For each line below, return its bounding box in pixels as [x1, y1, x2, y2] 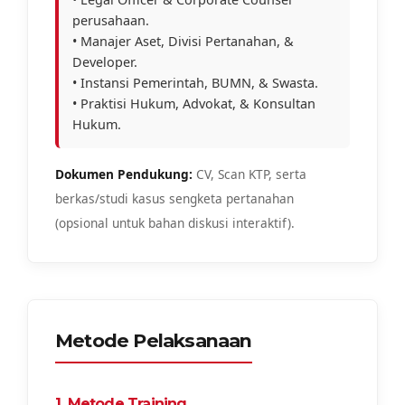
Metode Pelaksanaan [55, 328, 252, 352]
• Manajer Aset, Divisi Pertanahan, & [72, 32, 294, 50]
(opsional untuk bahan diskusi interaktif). [55, 213, 295, 231]
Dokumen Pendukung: [55, 165, 193, 183]
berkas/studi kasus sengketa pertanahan [55, 189, 294, 207]
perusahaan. [72, 11, 149, 29]
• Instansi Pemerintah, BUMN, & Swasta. [72, 73, 318, 91]
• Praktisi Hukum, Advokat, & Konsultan [72, 94, 316, 112]
